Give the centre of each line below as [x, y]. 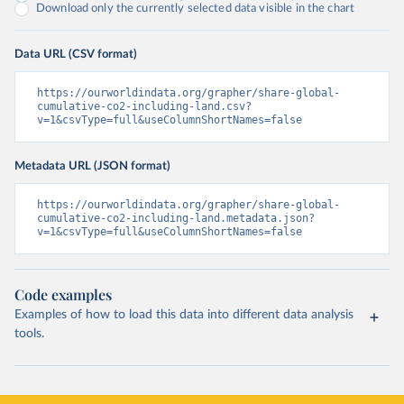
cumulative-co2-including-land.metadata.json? [176, 218]
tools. [29, 334]
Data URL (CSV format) [76, 54]
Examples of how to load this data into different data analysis [184, 315]
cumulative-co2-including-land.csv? [144, 106]
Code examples [63, 294]
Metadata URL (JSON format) [92, 166]
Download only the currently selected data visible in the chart [196, 9]
